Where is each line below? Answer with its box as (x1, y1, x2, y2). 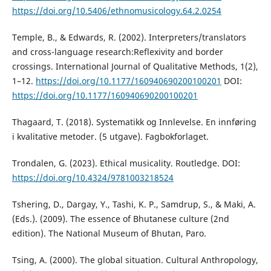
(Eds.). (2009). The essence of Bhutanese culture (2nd (11, 213, 229, 225)
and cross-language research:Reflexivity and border (11, 46, 223, 58)
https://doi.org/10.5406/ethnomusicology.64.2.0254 (11, 5, 221, 17)
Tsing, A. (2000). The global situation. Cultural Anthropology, (11, 254, 258, 266)
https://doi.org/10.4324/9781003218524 (11, 172, 174, 184)
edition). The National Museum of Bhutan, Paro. (11, 227, 206, 240)
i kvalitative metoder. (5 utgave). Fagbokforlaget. (11, 131, 209, 143)
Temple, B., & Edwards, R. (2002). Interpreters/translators (11, 31, 246, 44)
